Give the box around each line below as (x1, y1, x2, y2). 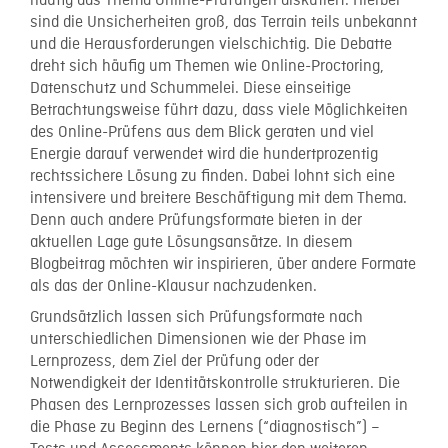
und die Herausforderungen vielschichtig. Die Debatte (30, 35, 392, 55)
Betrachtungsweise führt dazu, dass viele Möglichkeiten (30, 101, 408, 121)
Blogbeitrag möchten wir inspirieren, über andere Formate (30, 255, 416, 275)
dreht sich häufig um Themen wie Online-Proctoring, (30, 57, 384, 77)
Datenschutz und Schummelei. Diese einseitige (30, 79, 351, 99)
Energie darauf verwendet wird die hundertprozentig (30, 145, 378, 165)
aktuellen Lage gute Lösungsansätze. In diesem (30, 233, 352, 253)
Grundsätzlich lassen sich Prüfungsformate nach (30, 307, 363, 328)
